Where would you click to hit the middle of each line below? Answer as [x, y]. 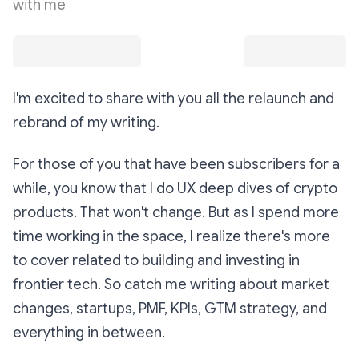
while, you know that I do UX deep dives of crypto [175, 188]
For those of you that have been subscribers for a [176, 164]
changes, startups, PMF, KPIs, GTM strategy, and [170, 308]
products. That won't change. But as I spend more [176, 212]
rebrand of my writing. [86, 122]
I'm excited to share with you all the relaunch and [173, 98]
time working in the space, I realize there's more [171, 236]
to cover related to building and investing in [156, 260]
